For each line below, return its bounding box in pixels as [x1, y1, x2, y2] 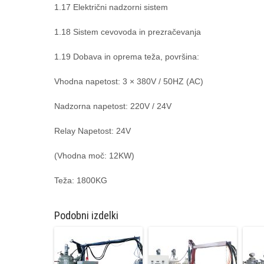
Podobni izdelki [54, 209, 118, 222]
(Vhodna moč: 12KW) [54, 151, 134, 160]
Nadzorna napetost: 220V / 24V [54, 101, 171, 111]
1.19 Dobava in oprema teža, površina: [54, 52, 199, 61]
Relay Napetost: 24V [54, 126, 131, 136]
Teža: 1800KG [54, 176, 107, 185]
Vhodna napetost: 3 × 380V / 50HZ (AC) [54, 77, 203, 86]
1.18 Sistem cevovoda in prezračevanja [54, 27, 201, 37]
